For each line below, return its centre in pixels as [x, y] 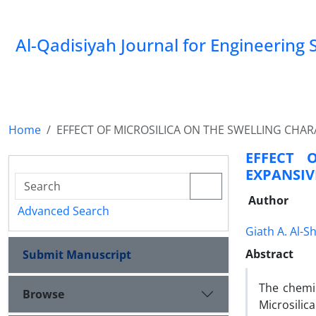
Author [268, 200]
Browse [43, 294]
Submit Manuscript [77, 255]
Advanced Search [63, 211]
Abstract [269, 254]
